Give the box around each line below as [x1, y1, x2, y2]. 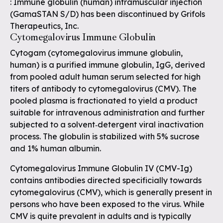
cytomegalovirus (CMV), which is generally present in [10, 187, 212, 197]
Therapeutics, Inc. [10, 21, 79, 31]
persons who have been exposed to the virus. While [10, 199, 205, 209]
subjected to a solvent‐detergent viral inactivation [10, 119, 204, 129]
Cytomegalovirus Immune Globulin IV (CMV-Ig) [10, 163, 192, 173]
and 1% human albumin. [10, 143, 101, 153]
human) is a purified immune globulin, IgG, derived [10, 60, 205, 70]
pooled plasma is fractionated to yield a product [10, 96, 198, 106]
